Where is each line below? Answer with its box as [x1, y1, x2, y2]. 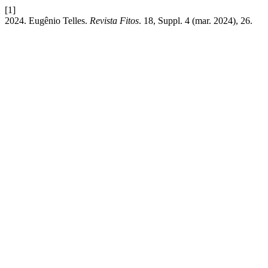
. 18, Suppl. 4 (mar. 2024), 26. [139, 16, 252, 26]
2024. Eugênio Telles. [5, 16, 90, 26]
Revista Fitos [90, 16, 139, 26]
